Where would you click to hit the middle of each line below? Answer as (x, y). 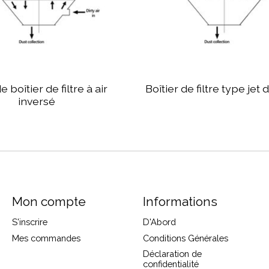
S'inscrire (29, 222)
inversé (36, 101)
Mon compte (49, 202)
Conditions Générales (185, 238)
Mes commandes (46, 238)
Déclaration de (172, 253)
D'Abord (159, 222)
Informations (180, 202)
